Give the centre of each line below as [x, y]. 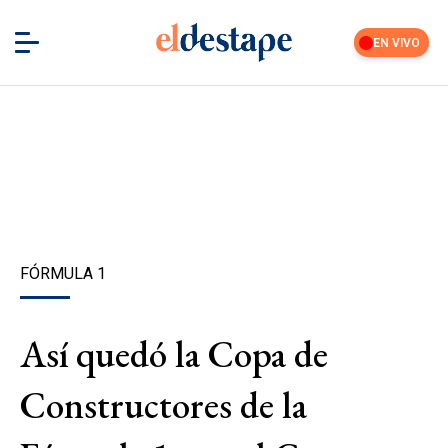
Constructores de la [163, 405]
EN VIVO [397, 42]
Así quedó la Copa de [174, 354]
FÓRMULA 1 [63, 273]
